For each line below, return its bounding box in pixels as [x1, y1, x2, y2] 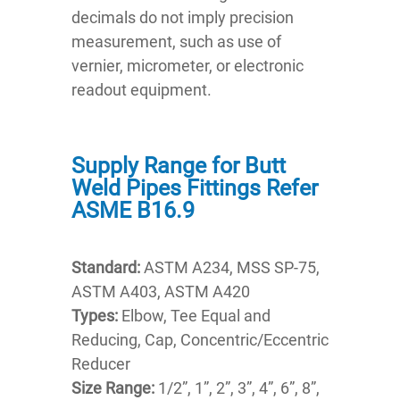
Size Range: [71, 379, 154, 398]
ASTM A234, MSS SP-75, [140, 258, 320, 278]
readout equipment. [71, 80, 212, 100]
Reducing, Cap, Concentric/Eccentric [71, 330, 329, 350]
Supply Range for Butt [71, 153, 286, 179]
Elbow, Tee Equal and [121, 306, 271, 326]
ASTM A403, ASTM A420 [71, 282, 250, 302]
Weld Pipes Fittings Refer [71, 175, 318, 202]
